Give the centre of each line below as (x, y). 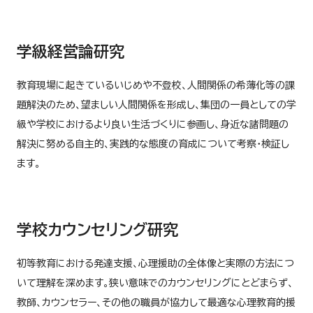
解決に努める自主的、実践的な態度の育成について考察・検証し (153, 144)
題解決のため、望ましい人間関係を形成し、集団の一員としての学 (156, 105)
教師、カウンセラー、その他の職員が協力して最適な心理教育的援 (156, 303)
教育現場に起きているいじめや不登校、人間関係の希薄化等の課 (156, 86)
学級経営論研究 (71, 52)
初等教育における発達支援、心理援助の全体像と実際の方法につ (155, 264)
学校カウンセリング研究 (97, 230)
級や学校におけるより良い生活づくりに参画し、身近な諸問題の (153, 125)
